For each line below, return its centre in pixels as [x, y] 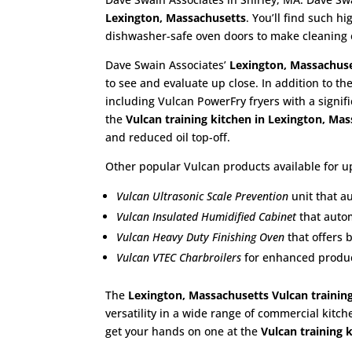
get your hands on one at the [183, 331]
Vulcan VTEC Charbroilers [179, 257]
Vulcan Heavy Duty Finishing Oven [201, 237]
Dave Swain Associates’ [168, 65]
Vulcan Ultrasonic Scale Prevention [203, 196]
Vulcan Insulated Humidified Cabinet [207, 216]
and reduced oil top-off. [168, 137]
